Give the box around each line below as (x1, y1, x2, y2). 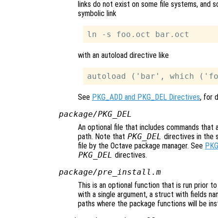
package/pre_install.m (58, 167, 161, 177)
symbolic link (78, 9, 116, 18)
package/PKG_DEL (58, 109, 132, 119)
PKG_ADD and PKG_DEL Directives (92, 92, 200, 102)
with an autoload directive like (78, 51, 169, 60)
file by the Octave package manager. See (78, 141, 205, 151)
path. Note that (78, 132, 127, 142)
